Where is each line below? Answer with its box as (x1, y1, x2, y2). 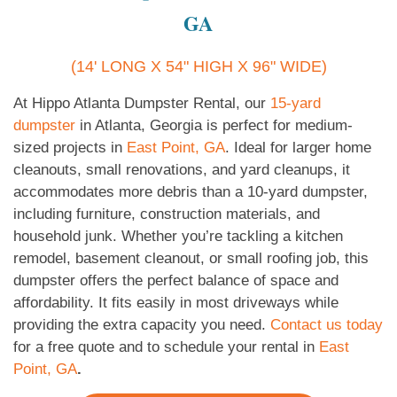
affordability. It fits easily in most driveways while (13, 293, 339, 311)
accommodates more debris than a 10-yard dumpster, (13, 183, 368, 200)
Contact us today (270, 315, 383, 333)
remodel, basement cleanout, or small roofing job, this (13, 249, 369, 267)
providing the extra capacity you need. (13, 315, 270, 333)
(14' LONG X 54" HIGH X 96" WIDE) (70, 57, 327, 75)
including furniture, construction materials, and (13, 205, 320, 222)
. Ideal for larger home (225, 138, 371, 156)
